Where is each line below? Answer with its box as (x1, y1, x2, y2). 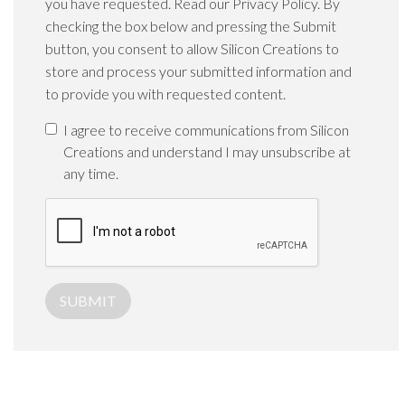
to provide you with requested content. (45, 84, 286, 102)
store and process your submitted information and (45, 61, 352, 80)
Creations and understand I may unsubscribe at (63, 142, 351, 160)
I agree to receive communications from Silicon (63, 120, 349, 138)
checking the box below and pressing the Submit (45, 16, 336, 34)
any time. (63, 164, 118, 182)
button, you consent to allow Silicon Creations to (45, 39, 339, 57)
